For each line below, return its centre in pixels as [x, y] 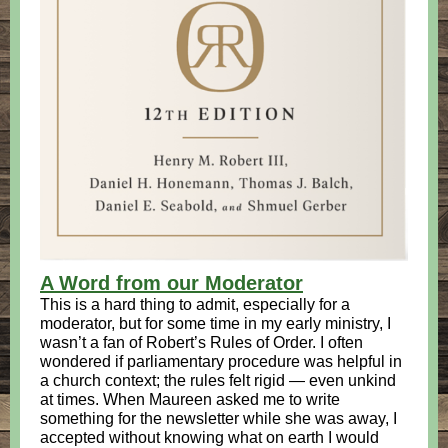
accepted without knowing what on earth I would [209, 437]
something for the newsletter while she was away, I [218, 418]
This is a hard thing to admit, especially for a [195, 304]
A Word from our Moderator [171, 283]
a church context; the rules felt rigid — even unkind [218, 380]
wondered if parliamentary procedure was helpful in [221, 361]
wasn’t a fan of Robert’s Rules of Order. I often [201, 342]
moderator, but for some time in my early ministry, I [215, 323]
